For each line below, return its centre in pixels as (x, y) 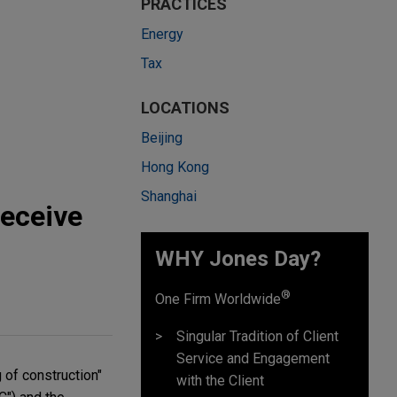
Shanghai (169, 197)
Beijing (162, 138)
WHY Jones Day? (238, 259)
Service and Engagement (253, 358)
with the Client (220, 380)
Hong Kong (175, 167)
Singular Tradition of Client (257, 336)
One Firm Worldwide (218, 300)
